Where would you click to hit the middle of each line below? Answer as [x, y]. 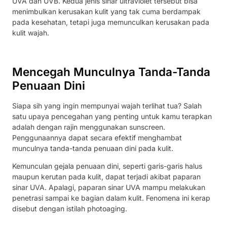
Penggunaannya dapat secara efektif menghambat [97, 137]
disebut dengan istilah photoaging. [70, 208]
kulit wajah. [31, 33]
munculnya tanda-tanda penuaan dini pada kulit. [94, 148]
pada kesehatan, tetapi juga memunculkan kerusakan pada [111, 22]
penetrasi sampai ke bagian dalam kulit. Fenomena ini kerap [111, 198]
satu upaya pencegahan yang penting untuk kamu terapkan [112, 116]
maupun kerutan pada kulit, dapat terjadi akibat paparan [106, 176]
